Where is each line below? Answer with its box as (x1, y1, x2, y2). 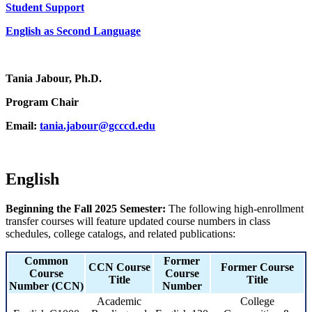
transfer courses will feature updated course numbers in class (6, 214, 270, 227)
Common (24, 254, 68, 267)
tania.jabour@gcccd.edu (40, 119, 155, 132)
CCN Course (88, 260, 150, 273)
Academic (97, 295, 141, 307)
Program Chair (6, 95, 79, 108)
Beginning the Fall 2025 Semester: (6, 202, 166, 214)
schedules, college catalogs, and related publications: (6, 227, 238, 240)
